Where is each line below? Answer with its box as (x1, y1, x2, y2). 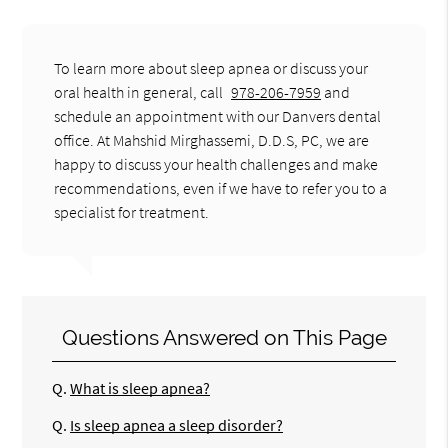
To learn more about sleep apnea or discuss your (54, 57, 369, 78)
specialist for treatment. (54, 201, 210, 222)
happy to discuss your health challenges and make (54, 153, 379, 174)
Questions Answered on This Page (61, 325, 387, 351)
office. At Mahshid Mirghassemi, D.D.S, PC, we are (54, 129, 370, 150)
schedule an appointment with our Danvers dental (54, 105, 382, 126)
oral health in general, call (54, 81, 227, 102)
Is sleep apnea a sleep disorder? (70, 415, 284, 436)
